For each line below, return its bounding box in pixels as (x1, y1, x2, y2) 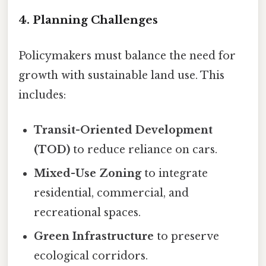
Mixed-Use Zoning (34, 166, 142, 180)
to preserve (154, 229, 220, 243)
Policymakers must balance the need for (18, 49, 236, 62)
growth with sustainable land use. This (18, 68, 224, 82)
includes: (18, 88, 66, 102)
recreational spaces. (34, 205, 141, 219)
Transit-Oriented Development (34, 123, 213, 137)
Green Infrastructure (34, 229, 154, 243)
